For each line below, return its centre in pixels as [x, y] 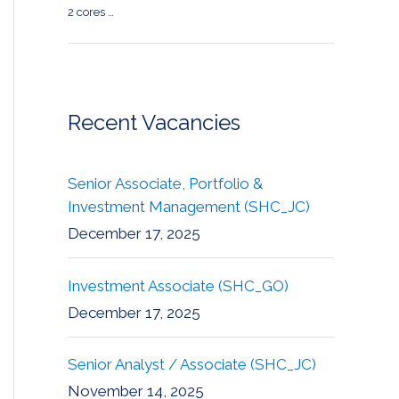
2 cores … [91, 12]
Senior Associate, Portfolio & [165, 184]
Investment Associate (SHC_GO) [178, 285]
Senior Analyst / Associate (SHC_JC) [192, 364]
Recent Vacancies [154, 123]
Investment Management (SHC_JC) [189, 207]
